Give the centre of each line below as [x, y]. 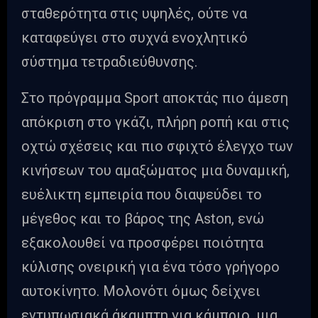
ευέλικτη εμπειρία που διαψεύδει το [142, 195]
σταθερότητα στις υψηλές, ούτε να [134, 14]
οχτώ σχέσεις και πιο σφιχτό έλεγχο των [157, 147]
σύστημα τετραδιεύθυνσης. [109, 62]
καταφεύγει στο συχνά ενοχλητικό [135, 38]
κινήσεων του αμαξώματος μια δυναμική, [155, 171]
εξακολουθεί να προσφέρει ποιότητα [142, 243]
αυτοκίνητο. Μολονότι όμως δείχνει [141, 291]
